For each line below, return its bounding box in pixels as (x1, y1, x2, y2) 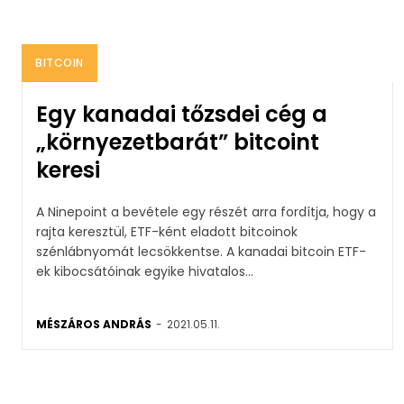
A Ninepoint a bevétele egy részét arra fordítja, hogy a (36, 202, 376, 221)
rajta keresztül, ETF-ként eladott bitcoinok (36, 222, 298, 241)
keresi (36, 154, 100, 185)
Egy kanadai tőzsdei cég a (36, 98, 327, 129)
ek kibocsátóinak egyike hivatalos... (36, 262, 253, 280)
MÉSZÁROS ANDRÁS (36, 316, 151, 332)
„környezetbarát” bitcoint (36, 126, 319, 157)
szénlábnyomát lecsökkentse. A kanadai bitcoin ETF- (36, 242, 226, 261)
